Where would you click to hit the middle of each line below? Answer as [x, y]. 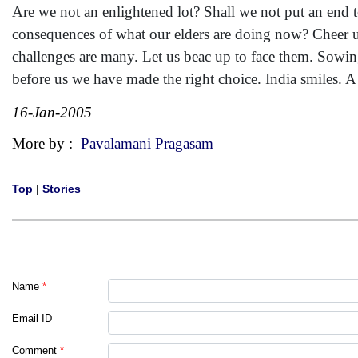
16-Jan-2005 [52, 112]
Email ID [32, 318]
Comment [34, 350]
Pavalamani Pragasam [147, 143]
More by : [46, 143]
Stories [62, 189]
